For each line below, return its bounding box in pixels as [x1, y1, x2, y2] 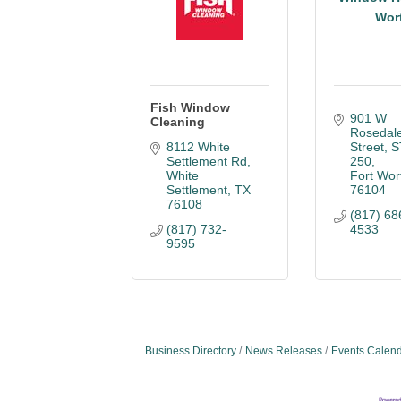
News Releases [245, 345, 322, 357]
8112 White [166, 140, 230, 154]
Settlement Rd [166, 154, 247, 168]
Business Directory [145, 345, 236, 357]
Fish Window [150, 100, 230, 115]
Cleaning [150, 115, 205, 129]
